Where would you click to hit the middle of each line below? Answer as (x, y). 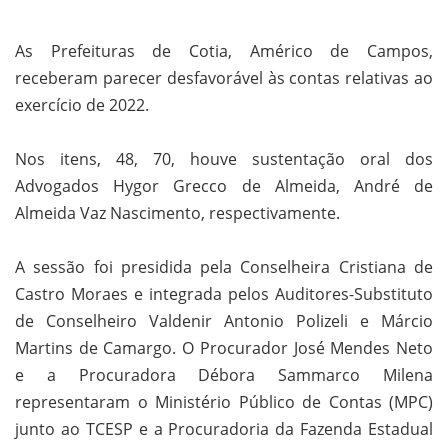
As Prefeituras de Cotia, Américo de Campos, (224, 51)
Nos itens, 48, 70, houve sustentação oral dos (224, 159)
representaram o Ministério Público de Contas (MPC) (224, 402)
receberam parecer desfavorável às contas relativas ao (224, 78)
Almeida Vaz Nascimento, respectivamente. (179, 213)
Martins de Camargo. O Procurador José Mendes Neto (224, 348)
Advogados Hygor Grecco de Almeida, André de (224, 186)
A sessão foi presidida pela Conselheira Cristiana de (224, 267)
